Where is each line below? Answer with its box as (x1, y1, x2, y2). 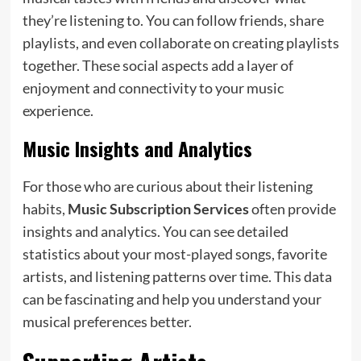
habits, (22, 199, 68, 218)
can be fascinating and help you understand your (22, 289, 322, 308)
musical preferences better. (22, 312, 192, 330)
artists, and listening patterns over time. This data (22, 267, 332, 285)
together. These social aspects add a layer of (22, 56, 293, 74)
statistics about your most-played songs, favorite (22, 244, 327, 263)
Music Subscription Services (67, 199, 249, 218)
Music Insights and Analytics (22, 133, 252, 163)
